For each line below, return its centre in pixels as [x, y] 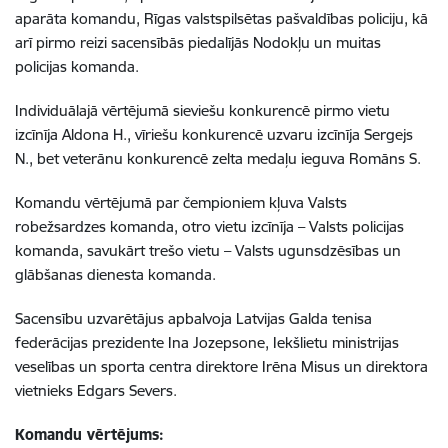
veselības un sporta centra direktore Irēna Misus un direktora [221, 367]
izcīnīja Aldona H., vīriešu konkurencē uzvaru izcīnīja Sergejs [214, 135]
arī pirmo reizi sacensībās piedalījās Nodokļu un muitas [198, 43]
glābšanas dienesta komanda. [115, 275]
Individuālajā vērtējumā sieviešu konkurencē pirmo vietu [202, 111]
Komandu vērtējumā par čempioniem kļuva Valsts [181, 203]
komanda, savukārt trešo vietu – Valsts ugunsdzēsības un [208, 251]
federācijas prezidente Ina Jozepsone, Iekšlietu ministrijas [207, 343]
